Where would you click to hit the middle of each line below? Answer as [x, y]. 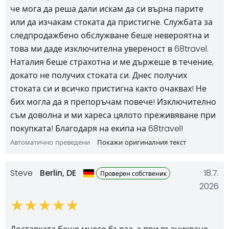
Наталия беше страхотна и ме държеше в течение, [112, 62]
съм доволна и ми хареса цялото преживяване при [113, 115]
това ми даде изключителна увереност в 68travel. [109, 49]
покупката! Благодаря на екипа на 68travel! [97, 128]
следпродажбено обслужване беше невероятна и [110, 35]
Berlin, [53, 173]
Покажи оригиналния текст [142, 142]
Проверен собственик [133, 173]
